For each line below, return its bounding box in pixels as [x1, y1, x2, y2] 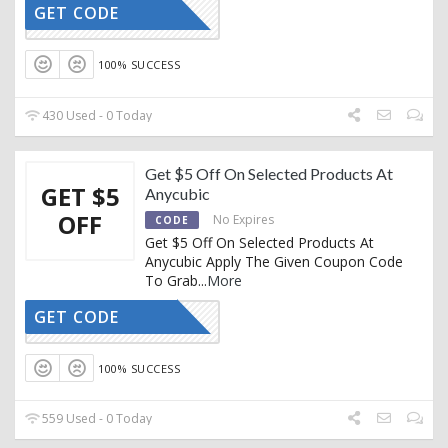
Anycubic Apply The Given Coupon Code [145, 251, 403, 271]
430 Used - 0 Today [39, 106, 153, 124]
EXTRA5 [89, 307, 168, 335]
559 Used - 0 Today [39, 410, 153, 428]
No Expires [213, 210, 274, 228]
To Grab [145, 270, 198, 290]
